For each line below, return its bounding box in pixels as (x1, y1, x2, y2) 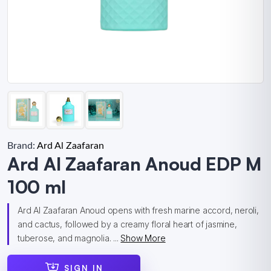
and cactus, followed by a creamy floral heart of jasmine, (18, 219, 237, 229)
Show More (120, 233, 166, 243)
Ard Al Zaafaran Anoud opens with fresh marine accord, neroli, (18, 205, 259, 215)
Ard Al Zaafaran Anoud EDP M (7, 152, 262, 175)
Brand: (7, 141, 37, 151)
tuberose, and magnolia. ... (18, 233, 121, 243)
